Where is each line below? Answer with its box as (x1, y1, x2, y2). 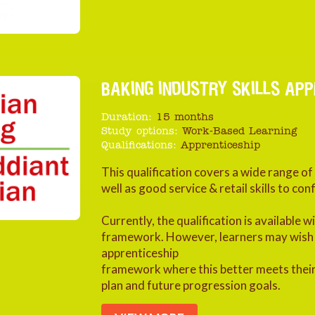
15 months (156, 112, 214, 123)
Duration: (101, 112, 152, 123)
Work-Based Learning (182, 127, 297, 137)
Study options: (101, 127, 178, 137)
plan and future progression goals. (101, 278, 281, 292)
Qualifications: (101, 141, 176, 151)
